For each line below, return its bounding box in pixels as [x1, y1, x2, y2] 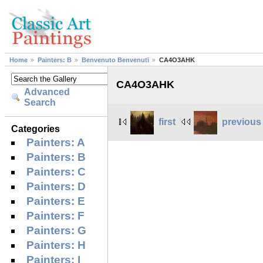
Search [24, 97, 56, 108]
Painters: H [26, 238, 86, 251]
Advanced [24, 87, 70, 97]
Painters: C [26, 165, 86, 178]
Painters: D [26, 180, 86, 193]
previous [222, 116, 262, 127]
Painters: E [26, 194, 86, 207]
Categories [11, 123, 60, 134]
